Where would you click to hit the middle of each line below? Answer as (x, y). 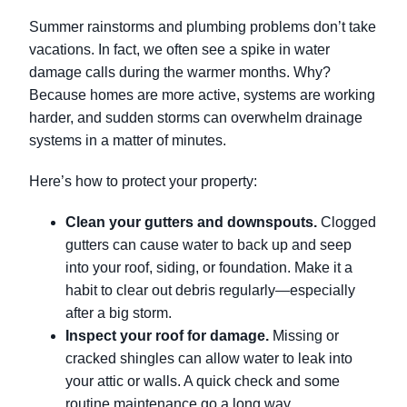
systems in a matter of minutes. (128, 141)
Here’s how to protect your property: (143, 182)
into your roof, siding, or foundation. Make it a (209, 268)
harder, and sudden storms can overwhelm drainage (196, 118)
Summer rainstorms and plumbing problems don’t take (203, 27)
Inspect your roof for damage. (167, 336)
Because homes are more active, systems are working (202, 95)
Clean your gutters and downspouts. (191, 223)
